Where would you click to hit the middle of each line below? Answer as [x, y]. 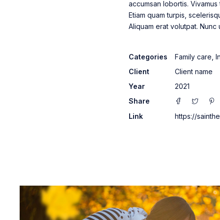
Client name [194, 72]
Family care [193, 57]
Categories [148, 57]
